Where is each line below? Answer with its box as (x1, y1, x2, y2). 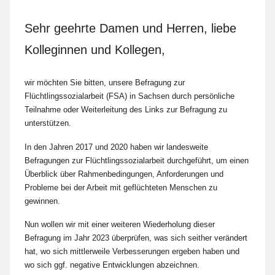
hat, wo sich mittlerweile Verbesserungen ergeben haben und (25, 246, 239, 256)
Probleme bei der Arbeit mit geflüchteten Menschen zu (25, 182, 217, 192)
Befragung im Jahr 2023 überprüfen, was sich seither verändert (25, 233, 247, 242)
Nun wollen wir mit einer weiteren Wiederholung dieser (25, 219, 215, 229)
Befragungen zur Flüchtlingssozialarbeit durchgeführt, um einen (25, 155, 249, 165)
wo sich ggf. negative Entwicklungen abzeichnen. (25, 260, 199, 269)
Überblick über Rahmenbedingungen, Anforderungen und (25, 169, 223, 179)
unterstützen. (25, 118, 71, 128)
